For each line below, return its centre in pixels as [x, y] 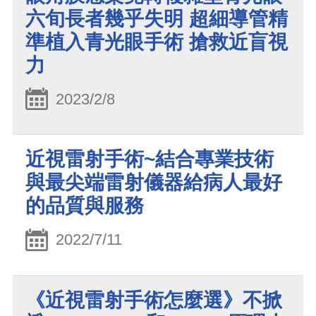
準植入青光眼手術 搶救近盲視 [157, 42]
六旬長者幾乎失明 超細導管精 [157, 18]
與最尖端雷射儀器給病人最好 [154, 183]
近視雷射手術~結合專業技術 [150, 159]
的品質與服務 [85, 206]
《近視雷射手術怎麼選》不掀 [154, 300]
